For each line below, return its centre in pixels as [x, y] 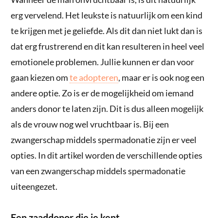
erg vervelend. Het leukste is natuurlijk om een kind [107, 15]
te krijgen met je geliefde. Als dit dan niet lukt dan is [107, 30]
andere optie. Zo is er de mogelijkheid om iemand [102, 93]
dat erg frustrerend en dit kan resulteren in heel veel [108, 46]
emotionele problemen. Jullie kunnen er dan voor [103, 62]
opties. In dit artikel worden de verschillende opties [107, 155]
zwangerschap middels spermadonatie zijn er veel [104, 139]
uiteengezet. [34, 186]
